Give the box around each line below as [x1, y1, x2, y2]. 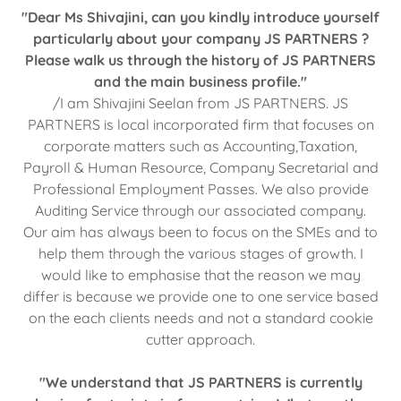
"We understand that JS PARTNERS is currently [38, 372, 363, 391]
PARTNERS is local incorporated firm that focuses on [27, 115, 374, 133]
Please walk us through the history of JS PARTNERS [25, 50, 376, 69]
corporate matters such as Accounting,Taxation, [44, 136, 357, 155]
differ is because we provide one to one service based [22, 286, 379, 305]
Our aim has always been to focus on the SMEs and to [23, 222, 378, 241]
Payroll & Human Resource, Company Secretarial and [22, 158, 379, 176]
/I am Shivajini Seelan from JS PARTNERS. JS [53, 93, 348, 112]
